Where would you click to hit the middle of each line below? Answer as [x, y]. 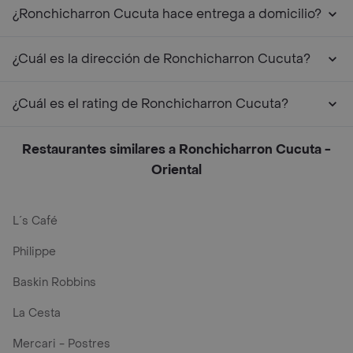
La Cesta [37, 313]
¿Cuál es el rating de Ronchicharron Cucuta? [150, 104]
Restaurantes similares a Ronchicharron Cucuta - [176, 149]
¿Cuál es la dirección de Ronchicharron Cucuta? [162, 59]
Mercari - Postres [61, 344]
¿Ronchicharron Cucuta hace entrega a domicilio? [167, 14]
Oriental [176, 170]
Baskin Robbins [54, 282]
